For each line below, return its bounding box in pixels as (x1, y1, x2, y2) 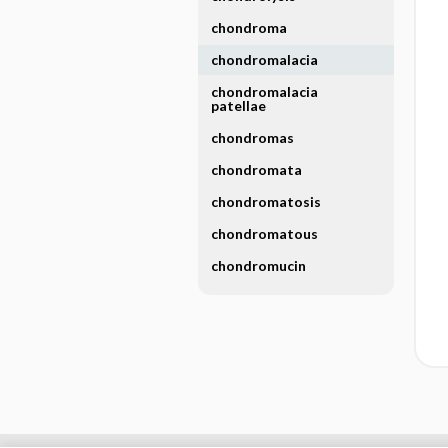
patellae (210, 97, 266, 114)
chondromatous (210, 225, 318, 242)
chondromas (210, 129, 294, 146)
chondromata (210, 161, 302, 178)
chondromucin (210, 257, 306, 274)
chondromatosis (210, 193, 321, 210)
